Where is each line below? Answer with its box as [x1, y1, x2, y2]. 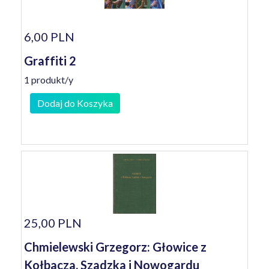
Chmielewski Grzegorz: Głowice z [24, 240, 207, 254]
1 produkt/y [24, 74, 73, 85]
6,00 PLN [24, 29, 74, 44]
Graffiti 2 [24, 53, 76, 68]
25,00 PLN [24, 216, 82, 230]
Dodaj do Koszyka [37, 97, 113, 109]
